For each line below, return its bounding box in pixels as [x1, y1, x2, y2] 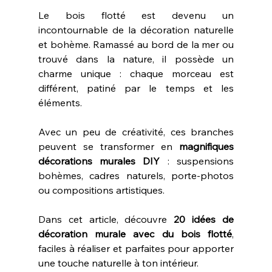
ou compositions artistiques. [38, 183, 165, 196]
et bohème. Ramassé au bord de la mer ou [38, 38, 234, 50]
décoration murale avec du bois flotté [38, 227, 233, 240]
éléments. [38, 96, 82, 109]
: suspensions [160, 154, 234, 167]
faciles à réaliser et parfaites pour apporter [38, 242, 234, 254]
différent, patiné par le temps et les [38, 81, 234, 94]
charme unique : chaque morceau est [38, 67, 234, 80]
